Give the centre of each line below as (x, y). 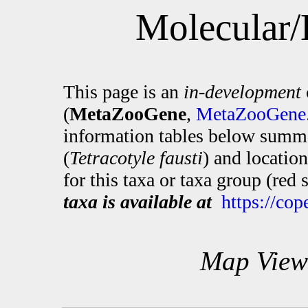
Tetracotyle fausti (136, 158)
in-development (242, 92)
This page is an (123, 92)
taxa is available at (137, 202)
